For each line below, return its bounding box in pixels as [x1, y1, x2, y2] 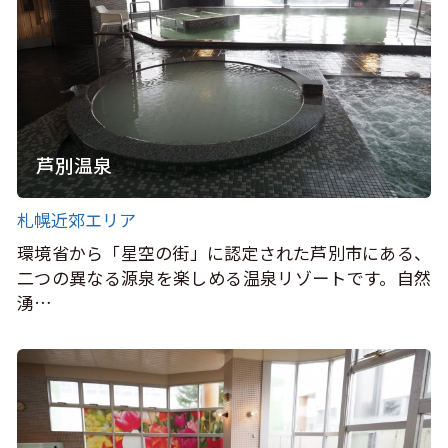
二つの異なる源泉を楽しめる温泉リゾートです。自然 [17, 265, 431, 291]
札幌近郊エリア [17, 206, 137, 232]
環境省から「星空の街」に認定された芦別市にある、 [17, 240, 431, 266]
